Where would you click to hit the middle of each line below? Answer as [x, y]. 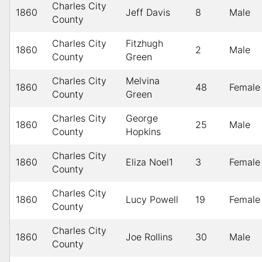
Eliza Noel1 [149, 162]
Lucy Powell [152, 200]
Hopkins [143, 132]
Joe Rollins [149, 237]
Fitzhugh [144, 44]
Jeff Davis [148, 13]
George [142, 118]
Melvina [143, 81]
